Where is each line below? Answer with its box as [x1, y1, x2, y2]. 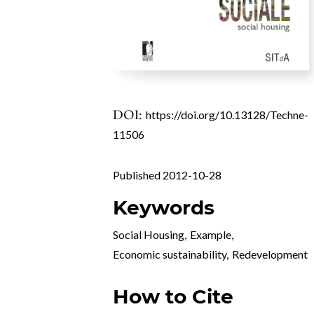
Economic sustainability [113, 247, 227, 261]
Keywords [113, 196, 215, 220]
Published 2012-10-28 [113, 168, 222, 182]
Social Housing [113, 228, 185, 242]
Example [190, 228, 232, 242]
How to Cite [113, 285, 234, 309]
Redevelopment [232, 247, 308, 261]
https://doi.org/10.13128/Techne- [146, 108, 309, 122]
